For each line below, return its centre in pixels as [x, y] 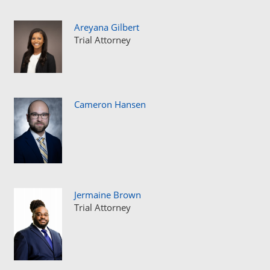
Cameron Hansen [110, 104]
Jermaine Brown [108, 195]
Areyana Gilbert [107, 27]
